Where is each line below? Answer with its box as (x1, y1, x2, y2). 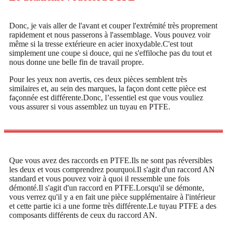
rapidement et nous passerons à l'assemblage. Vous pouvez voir (9, 30, 210, 39)
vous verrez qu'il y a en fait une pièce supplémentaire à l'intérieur (9, 192, 215, 201)
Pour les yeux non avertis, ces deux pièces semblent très (9, 74, 187, 84)
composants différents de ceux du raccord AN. (9, 210, 157, 219)
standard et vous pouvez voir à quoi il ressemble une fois (9, 174, 190, 183)
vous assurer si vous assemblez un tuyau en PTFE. (9, 102, 170, 111)
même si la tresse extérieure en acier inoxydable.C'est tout (9, 39, 193, 48)
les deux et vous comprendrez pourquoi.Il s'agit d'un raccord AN (9, 165, 215, 174)
